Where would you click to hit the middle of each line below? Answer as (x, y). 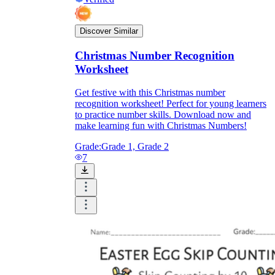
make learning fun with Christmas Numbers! (161, 126)
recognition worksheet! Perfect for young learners (171, 104)
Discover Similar (109, 31)
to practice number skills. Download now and (163, 115)
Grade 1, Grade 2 (135, 147)
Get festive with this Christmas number (150, 93)
